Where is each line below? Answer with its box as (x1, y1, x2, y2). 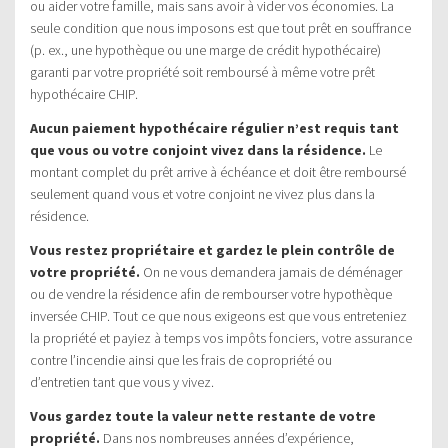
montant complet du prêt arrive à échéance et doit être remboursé (30, 162, 406, 181)
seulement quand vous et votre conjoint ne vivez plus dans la (30, 184, 375, 203)
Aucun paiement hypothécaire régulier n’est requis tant (30, 118, 399, 137)
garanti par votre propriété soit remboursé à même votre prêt (30, 62, 375, 81)
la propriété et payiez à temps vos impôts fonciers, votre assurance (30, 328, 412, 347)
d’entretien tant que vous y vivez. (30, 372, 214, 391)
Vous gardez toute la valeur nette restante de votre (30, 406, 376, 425)
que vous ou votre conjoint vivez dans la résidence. (30, 140, 366, 159)
